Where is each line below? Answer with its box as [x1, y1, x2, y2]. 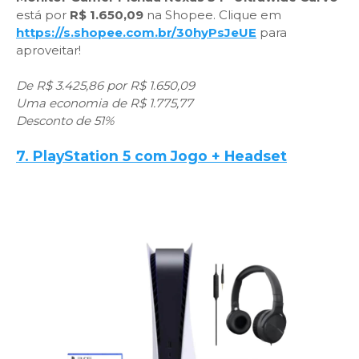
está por [16, 7, 70, 22]
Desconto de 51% [16, 113, 114, 128]
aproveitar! [16, 42, 81, 58]
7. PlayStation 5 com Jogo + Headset [16, 147, 287, 164]
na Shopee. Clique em [143, 7, 281, 22]
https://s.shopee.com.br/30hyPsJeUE [16, 25, 256, 40]
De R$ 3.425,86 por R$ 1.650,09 [16, 78, 195, 93]
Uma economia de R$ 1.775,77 [16, 95, 193, 111]
